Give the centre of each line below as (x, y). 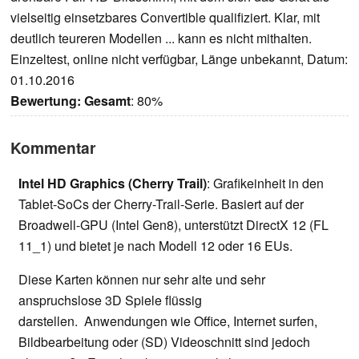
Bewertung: (46, 101)
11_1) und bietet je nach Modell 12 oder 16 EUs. (155, 246)
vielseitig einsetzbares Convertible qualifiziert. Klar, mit (165, 18)
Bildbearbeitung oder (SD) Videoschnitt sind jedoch (164, 342)
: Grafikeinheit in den (265, 184)
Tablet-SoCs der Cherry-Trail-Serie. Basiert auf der (161, 204)
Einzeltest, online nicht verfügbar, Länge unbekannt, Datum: (179, 59)
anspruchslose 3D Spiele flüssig (110, 301)
